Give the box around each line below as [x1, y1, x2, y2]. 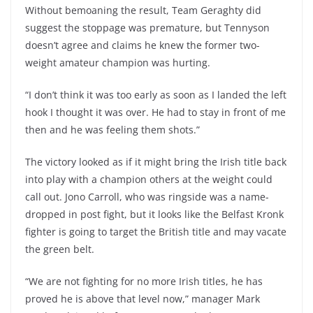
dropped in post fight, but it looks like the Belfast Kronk [25, 208, 284, 221]
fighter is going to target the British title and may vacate [25, 225, 286, 238]
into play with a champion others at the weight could [25, 173, 272, 186]
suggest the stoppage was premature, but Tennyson [25, 21, 270, 34]
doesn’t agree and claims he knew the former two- [25, 38, 260, 52]
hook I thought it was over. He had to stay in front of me [25, 105, 286, 119]
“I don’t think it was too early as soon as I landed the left [25, 88, 286, 101]
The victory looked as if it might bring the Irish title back [25, 155, 286, 168]
